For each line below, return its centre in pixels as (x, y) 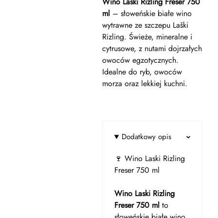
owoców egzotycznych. (140, 60)
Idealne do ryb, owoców (142, 72)
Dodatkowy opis (147, 137)
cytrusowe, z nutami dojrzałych (152, 48)
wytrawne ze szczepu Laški (145, 25)
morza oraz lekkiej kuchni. (145, 83)
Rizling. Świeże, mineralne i (147, 37)
